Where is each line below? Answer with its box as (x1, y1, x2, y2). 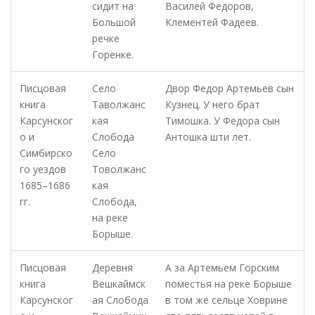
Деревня (92, 261, 133, 274)
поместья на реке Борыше (165, 277, 292, 290)
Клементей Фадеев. (165, 15, 259, 29)
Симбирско (20, 146, 72, 160)
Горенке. (92, 48, 134, 61)
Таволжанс (92, 98, 146, 111)
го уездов (20, 162, 66, 176)
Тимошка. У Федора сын (165, 114, 280, 127)
